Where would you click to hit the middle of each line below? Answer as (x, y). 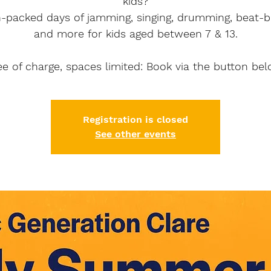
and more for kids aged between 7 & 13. (135, 34)
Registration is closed (135, 119)
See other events (135, 134)
